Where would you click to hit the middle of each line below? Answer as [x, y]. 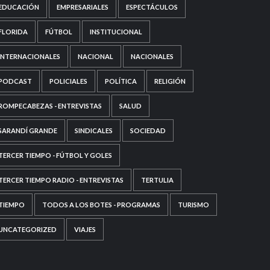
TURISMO [193, 204]
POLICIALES [68, 81]
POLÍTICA [121, 81]
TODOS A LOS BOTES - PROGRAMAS [101, 204]
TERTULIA [157, 180]
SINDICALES [93, 130]
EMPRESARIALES [82, 7]
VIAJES [85, 229]
